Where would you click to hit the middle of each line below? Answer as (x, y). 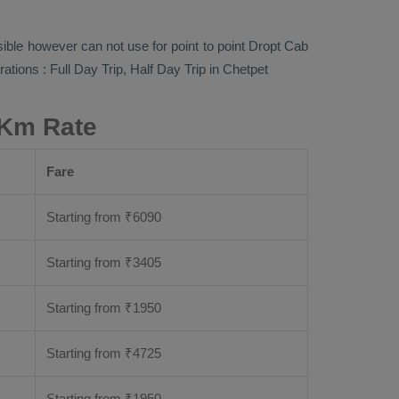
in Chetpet (237, 69)
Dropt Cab (278, 46)
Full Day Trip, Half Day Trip (128, 69)
